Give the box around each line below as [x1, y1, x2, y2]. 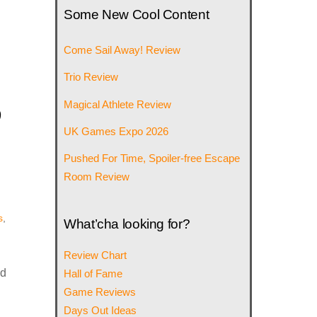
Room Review [64, 170, 130, 183]
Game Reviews [64, 286, 137, 299]
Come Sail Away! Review [64, 44, 181, 57]
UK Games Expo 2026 [64, 125, 169, 137]
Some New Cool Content [64, 7, 209, 23]
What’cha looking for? [64, 217, 190, 232]
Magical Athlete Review [64, 98, 172, 110]
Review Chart [64, 249, 127, 262]
